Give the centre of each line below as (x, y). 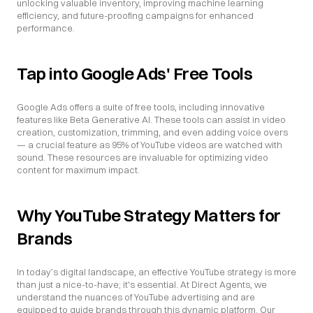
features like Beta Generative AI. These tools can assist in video (151, 119)
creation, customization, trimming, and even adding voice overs (152, 132)
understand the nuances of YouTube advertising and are (136, 297)
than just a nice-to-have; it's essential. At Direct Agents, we (142, 284)
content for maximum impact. (78, 170)
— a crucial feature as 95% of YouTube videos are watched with (150, 145)
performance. (46, 28)
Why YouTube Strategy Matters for (149, 215)
